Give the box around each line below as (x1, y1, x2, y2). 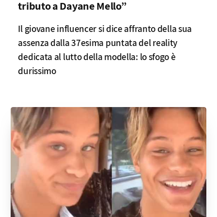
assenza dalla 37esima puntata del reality (18, 36, 178, 49)
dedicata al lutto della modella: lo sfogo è (18, 50, 176, 63)
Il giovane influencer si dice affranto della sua (18, 22, 192, 35)
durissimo (18, 64, 56, 77)
